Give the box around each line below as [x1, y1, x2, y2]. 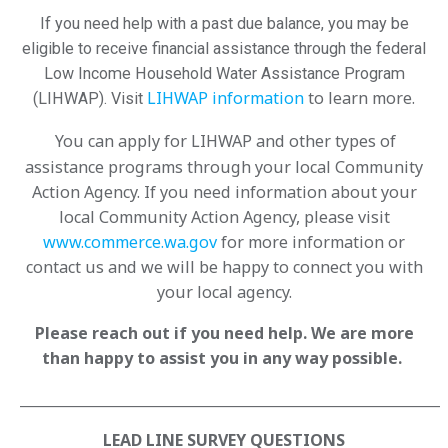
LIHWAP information [147, 87, 304, 110]
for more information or [217, 231, 405, 254]
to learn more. [304, 87, 415, 110]
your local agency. [156, 281, 292, 304]
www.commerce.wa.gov [43, 231, 217, 254]
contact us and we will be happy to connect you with [25, 256, 423, 279]
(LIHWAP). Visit [33, 89, 143, 109]
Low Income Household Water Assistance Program [43, 64, 405, 84]
